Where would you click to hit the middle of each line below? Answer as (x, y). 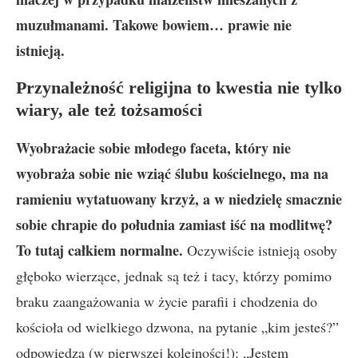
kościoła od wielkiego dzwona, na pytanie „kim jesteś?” (177, 327)
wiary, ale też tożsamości (109, 110)
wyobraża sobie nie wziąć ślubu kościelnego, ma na (172, 173)
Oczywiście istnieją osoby (260, 250)
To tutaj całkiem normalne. (99, 250)
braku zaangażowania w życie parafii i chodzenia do (167, 301)
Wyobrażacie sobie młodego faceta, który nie (153, 148)
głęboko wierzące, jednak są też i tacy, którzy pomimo (174, 276)
